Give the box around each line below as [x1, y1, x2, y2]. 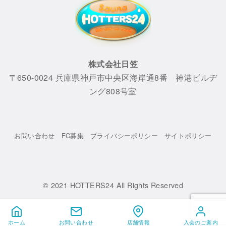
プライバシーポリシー [90, 130, 158, 140]
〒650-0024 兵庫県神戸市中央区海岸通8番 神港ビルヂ [9, 71, 217, 83]
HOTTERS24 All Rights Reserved [70, 180, 184, 191]
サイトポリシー [164, 130, 212, 140]
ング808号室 [89, 85, 137, 97]
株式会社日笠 [88, 58, 138, 70]
